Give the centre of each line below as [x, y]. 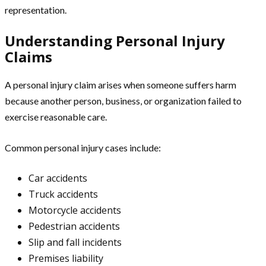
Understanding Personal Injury [115, 40]
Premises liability [66, 258]
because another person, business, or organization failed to [123, 100]
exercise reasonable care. [56, 116]
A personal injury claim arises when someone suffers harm [121, 84]
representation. [36, 9]
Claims [28, 56]
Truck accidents [63, 194]
